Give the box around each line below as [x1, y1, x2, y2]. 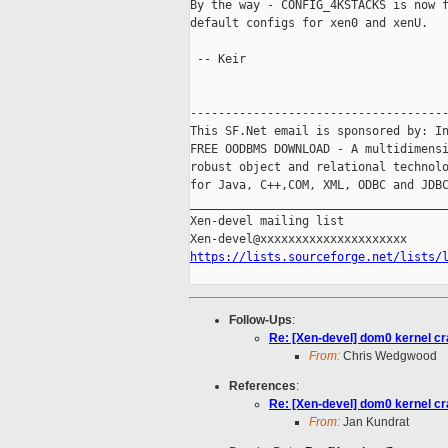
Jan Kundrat [340, 415, 409, 430]
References [229, 379, 296, 394]
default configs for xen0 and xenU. [190, 16, 428, 31]
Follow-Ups [229, 313, 292, 328]
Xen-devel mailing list [190, 214, 344, 229]
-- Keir [190, 52, 246, 67]
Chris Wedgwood [340, 349, 437, 364]
